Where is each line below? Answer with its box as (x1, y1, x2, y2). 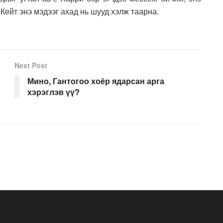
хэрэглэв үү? (27, 86, 80, 98)
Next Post (14, 60, 47, 70)
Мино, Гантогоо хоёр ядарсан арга (27, 75, 164, 87)
